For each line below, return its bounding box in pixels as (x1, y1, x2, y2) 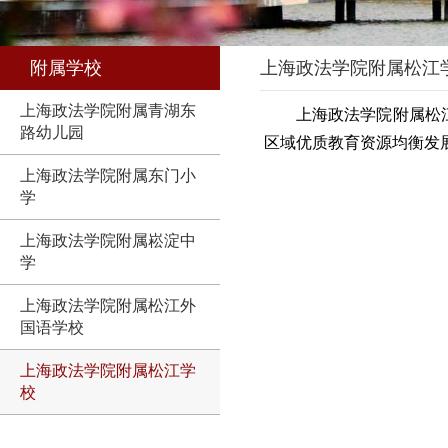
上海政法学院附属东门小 (20, 167, 196, 184)
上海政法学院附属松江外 (20, 297, 196, 314)
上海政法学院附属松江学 (20, 362, 196, 379)
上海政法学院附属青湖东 (20, 102, 196, 119)
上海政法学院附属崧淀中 (20, 232, 196, 249)
